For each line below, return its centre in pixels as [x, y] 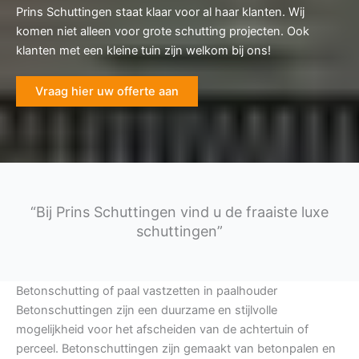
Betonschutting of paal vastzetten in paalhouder [147, 291]
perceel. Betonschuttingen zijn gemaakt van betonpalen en [176, 349]
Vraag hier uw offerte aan [107, 92]
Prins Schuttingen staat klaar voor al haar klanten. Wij [160, 12]
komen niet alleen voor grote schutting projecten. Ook [163, 32]
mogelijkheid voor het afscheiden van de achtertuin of [162, 330]
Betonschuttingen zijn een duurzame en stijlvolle [147, 311]
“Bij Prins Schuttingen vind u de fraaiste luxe [179, 212]
